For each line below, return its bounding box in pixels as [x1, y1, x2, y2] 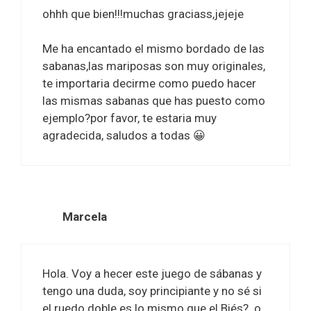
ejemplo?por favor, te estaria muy [42, 111, 217, 126]
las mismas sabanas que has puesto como [42, 94, 265, 108]
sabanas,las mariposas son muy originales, [42, 59, 265, 74]
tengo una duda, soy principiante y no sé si [42, 283, 262, 298]
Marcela [62, 210, 107, 224]
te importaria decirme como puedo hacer [42, 76, 256, 91]
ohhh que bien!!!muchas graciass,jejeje [42, 6, 244, 21]
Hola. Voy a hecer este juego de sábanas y [42, 266, 262, 280]
